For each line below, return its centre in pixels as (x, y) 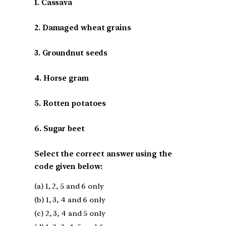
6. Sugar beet (60, 128)
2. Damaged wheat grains (83, 27)
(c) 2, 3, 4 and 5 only (70, 214)
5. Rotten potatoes (70, 103)
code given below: (69, 166)
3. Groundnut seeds (71, 53)
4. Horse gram (62, 78)
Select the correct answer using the (103, 154)
